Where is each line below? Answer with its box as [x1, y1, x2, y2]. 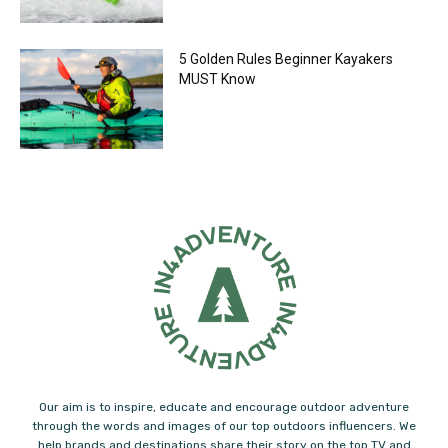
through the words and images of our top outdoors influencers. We [32, 419, 416, 434]
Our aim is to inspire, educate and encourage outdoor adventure [39, 400, 409, 415]
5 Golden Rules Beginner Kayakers [178, 51, 393, 68]
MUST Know [178, 71, 256, 88]
